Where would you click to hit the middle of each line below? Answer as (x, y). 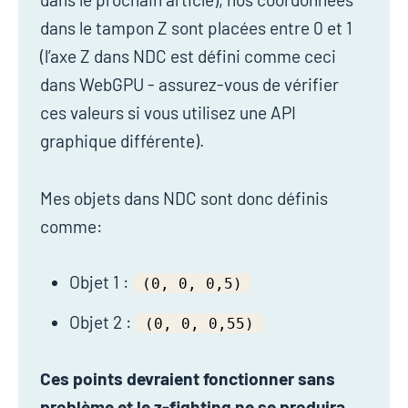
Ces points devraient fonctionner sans (188, 378)
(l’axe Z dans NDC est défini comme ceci (188, 56)
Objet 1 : (101, 281)
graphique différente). (122, 140)
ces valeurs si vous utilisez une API (168, 112)
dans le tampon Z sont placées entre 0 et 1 (196, 27)
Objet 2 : (102, 321)
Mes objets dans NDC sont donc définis (184, 198)
